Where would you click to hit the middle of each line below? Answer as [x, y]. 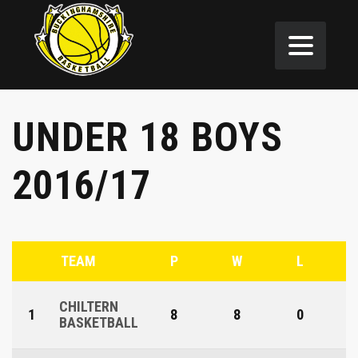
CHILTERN [89, 307]
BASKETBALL [99, 323]
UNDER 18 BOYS [147, 138]
